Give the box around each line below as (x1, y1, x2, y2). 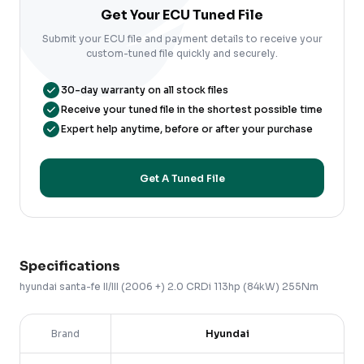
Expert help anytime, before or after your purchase (61, 123, 313, 135)
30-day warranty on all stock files (61, 84, 228, 96)
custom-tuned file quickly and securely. (86, 47, 278, 59)
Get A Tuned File (139, 171, 225, 184)
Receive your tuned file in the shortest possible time (61, 103, 323, 115)
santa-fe (59, 280, 101, 292)
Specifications (19, 258, 120, 275)
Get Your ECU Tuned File (101, 6, 263, 24)
